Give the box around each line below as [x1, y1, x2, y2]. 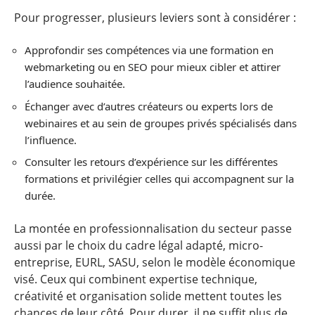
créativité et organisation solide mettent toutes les [14, 288, 282, 304]
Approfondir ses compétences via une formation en [25, 43, 274, 57]
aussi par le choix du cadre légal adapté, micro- [14, 237, 263, 253]
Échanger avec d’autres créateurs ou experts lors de [25, 98, 273, 113]
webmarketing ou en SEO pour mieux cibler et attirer [25, 60, 281, 74]
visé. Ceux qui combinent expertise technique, [14, 271, 257, 287]
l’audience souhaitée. [25, 77, 125, 91]
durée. [25, 188, 56, 202]
